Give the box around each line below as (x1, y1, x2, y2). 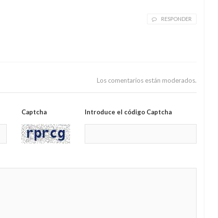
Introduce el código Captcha (84, 108, 172, 116)
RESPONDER (161, 16, 192, 22)
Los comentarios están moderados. (97, 76, 197, 85)
